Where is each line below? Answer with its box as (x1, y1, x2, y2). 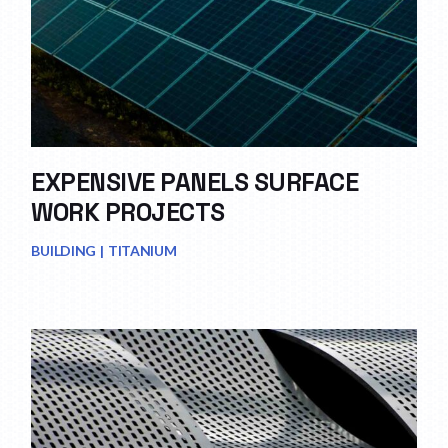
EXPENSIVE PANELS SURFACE (31, 166, 359, 199)
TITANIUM (107, 241, 177, 259)
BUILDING (31, 241, 97, 259)
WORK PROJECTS (31, 196, 225, 229)
